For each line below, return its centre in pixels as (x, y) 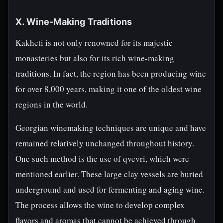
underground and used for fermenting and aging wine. (110, 189)
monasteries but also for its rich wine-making (95, 58)
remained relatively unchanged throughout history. (105, 143)
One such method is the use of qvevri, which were (102, 159)
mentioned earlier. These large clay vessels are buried (109, 174)
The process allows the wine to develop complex (100, 205)
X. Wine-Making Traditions (74, 22)
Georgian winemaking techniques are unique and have (111, 128)
